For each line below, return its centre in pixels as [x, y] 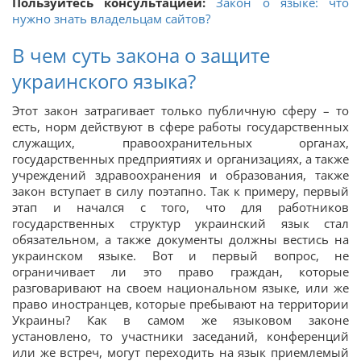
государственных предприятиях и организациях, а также [180, 159]
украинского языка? [104, 81]
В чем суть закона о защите [141, 55]
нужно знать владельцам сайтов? [111, 19]
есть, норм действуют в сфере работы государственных [180, 127]
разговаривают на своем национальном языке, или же [180, 288]
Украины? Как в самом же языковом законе [180, 320]
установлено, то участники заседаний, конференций [180, 336]
